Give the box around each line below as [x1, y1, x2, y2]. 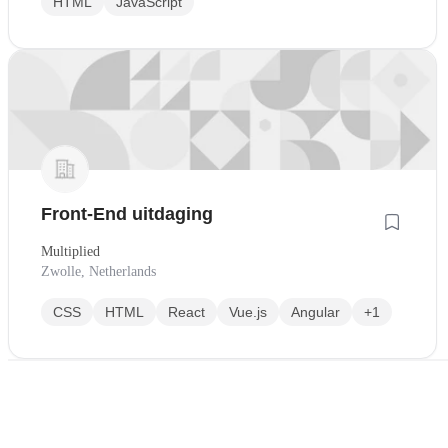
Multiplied [41, 244, 100, 260]
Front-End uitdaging [41, 204, 213, 225]
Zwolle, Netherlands [41, 264, 156, 280]
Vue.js [229, 304, 267, 321]
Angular [291, 304, 340, 321]
